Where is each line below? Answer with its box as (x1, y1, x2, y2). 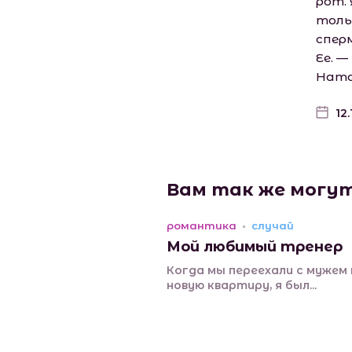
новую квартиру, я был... (167, 278, 317, 293)
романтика (167, 219, 236, 233)
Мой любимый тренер (167, 238, 343, 256)
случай (251, 219, 294, 233)
